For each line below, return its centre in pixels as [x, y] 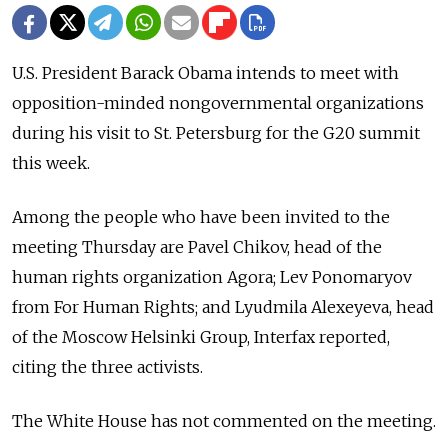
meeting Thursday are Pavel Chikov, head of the [197, 246]
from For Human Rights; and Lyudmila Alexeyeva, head [223, 306]
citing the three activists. [107, 366]
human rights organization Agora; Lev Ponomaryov [212, 276]
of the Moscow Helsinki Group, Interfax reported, [201, 336]
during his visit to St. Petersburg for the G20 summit [216, 132]
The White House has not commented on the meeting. [224, 420]
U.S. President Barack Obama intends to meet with [205, 72]
